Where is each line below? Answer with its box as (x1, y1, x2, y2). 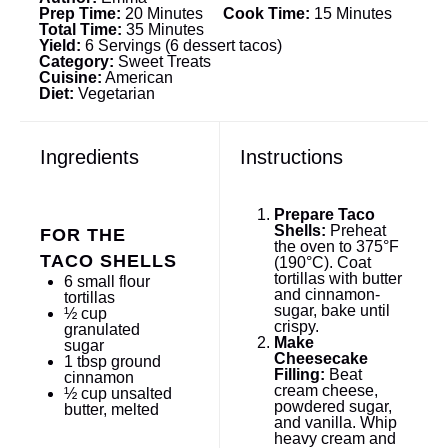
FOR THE (40, 225, 126, 246)
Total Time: (39, 21, 123, 38)
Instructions (239, 146, 343, 169)
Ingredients (40, 146, 139, 169)
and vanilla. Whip (273, 414, 397, 432)
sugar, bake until (273, 302, 390, 320)
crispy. (273, 318, 319, 336)
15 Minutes (314, 5, 393, 22)
